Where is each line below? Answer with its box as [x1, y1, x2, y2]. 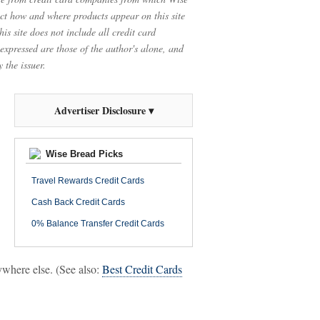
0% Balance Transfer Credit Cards [31, 219, 164, 229]
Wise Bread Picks [43, 149, 123, 159]
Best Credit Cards [102, 261, 182, 276]
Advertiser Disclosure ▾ [54, 103, 154, 118]
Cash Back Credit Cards [31, 197, 125, 207]
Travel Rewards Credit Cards [31, 176, 144, 186]
